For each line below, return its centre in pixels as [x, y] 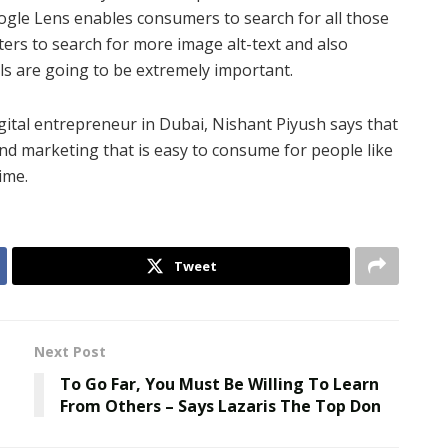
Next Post [70, 351]
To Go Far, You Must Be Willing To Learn [219, 384]
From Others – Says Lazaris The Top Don [220, 406]
